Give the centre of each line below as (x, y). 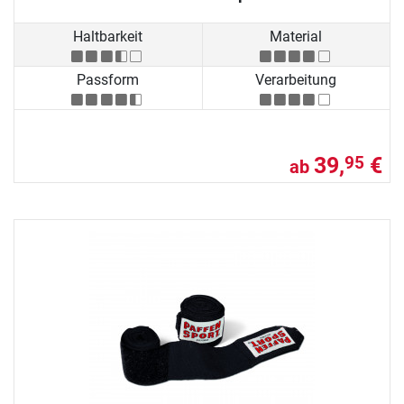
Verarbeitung (296, 80)
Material (296, 36)
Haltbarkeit (108, 36)
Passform (108, 80)
